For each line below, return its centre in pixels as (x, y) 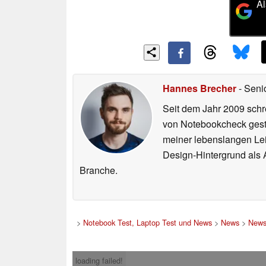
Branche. (99, 170)
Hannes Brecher (199, 88)
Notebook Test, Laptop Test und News (148, 223)
